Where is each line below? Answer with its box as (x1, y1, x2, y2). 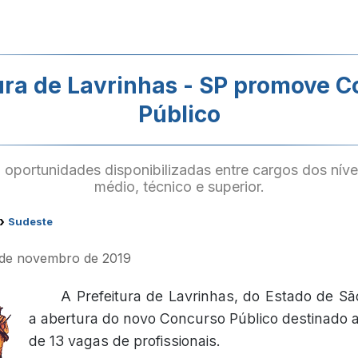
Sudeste (8, 215, 53, 228)
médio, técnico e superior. (93, 178, 265, 195)
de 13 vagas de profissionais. (29, 332, 221, 349)
